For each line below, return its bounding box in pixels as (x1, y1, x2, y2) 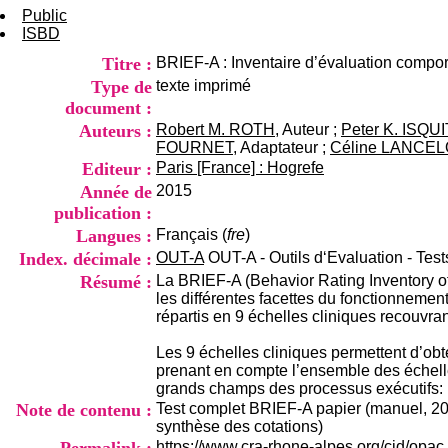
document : (65, 98, 152, 118)
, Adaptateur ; (233, 139, 330, 156)
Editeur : (82, 159, 152, 179)
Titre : (102, 54, 152, 74)
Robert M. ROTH (156, 121, 275, 138)
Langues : (76, 226, 152, 246)
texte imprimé (156, 77, 251, 94)
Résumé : (80, 272, 152, 292)
